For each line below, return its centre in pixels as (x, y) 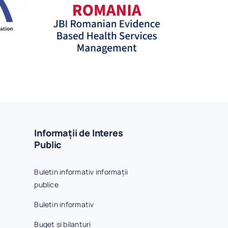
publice (46, 184)
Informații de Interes (79, 133)
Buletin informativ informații (81, 172)
